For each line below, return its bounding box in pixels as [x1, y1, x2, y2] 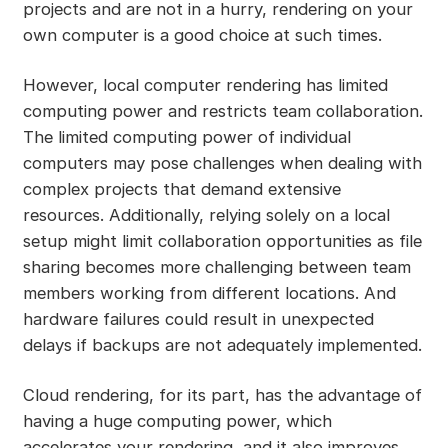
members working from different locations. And [22, 283, 396, 304]
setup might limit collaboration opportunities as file [22, 231, 422, 252]
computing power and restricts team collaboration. [22, 101, 423, 122]
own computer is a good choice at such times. [22, 25, 382, 46]
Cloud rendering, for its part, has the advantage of [22, 385, 422, 406]
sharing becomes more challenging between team [22, 257, 411, 278]
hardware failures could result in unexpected [22, 309, 374, 330]
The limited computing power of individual [22, 127, 351, 148]
